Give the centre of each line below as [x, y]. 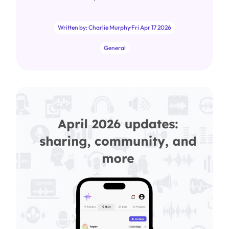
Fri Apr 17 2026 [151, 27]
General [114, 48]
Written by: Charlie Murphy [94, 27]
